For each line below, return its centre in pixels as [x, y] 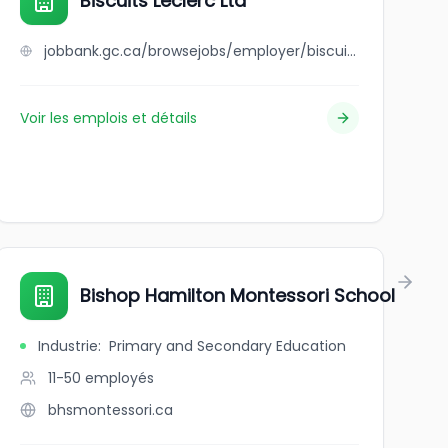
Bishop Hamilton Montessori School [237, 295]
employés [119, 378]
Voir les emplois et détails [108, 118]
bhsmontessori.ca [110, 410]
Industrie [67, 346]
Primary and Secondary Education [227, 346]
